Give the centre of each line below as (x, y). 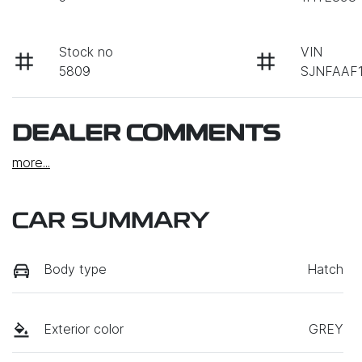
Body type (75, 269)
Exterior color (84, 329)
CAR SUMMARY (111, 223)
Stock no (86, 52)
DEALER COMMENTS (146, 135)
